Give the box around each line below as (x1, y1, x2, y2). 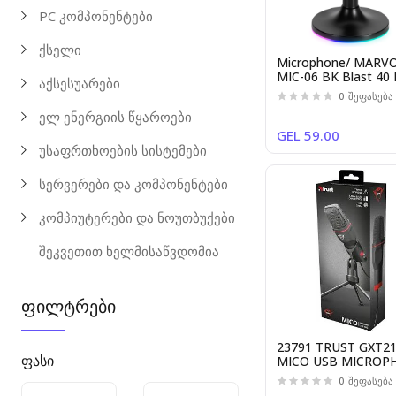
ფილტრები (21, 294, 117, 318)
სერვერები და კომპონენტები (39, 175, 229, 193)
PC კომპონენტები (39, 7, 154, 25)
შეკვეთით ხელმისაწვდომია (39, 242, 220, 260)
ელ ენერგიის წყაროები (39, 108, 193, 126)
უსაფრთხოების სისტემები (39, 141, 208, 159)
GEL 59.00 (277, 126, 340, 145)
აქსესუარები (39, 74, 121, 92)
